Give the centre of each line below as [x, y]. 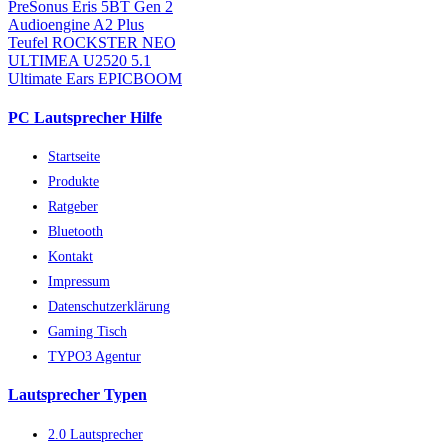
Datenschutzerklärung [109, 306]
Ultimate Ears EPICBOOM [95, 78]
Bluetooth [75, 231]
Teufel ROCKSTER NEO [92, 42]
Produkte [73, 181]
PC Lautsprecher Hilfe [85, 117]
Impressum [79, 281]
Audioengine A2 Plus [76, 24]
